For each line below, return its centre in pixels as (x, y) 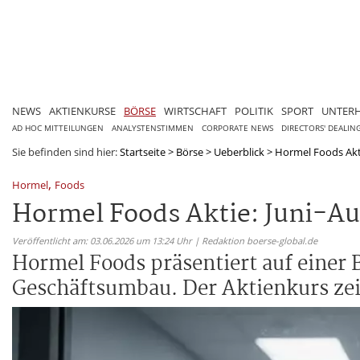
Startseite (143, 151)
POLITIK (254, 110)
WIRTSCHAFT (195, 110)
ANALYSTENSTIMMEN (153, 128)
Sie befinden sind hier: (66, 151)
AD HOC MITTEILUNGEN (58, 128)
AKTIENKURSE (82, 110)
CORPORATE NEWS (237, 128)
